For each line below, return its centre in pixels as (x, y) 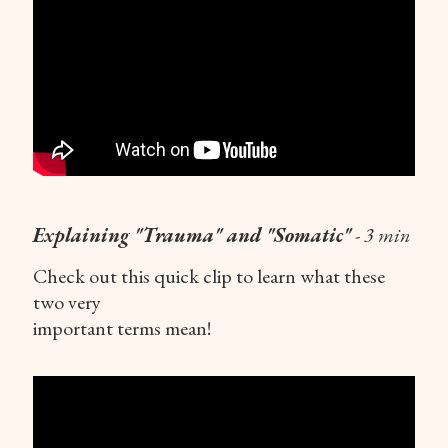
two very (67, 301)
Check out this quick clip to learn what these (209, 275)
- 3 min (381, 234)
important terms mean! (122, 327)
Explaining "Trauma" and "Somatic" (192, 234)
